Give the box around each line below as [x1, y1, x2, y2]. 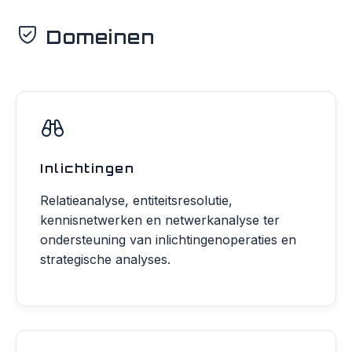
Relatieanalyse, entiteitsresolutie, [40, 192, 233, 208]
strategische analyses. [40, 251, 170, 267]
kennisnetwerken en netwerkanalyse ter [40, 212, 280, 228]
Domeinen [46, 25, 155, 49]
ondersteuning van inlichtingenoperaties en [40, 232, 296, 247]
